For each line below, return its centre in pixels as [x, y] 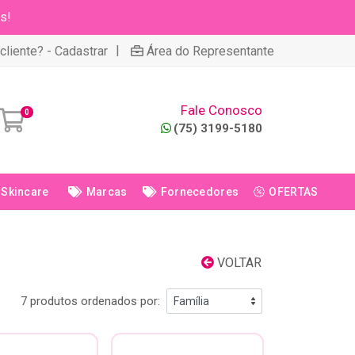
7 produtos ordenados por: [90, 301]
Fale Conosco [221, 110]
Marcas [107, 192]
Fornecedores [200, 192]
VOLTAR [238, 263]
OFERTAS [294, 192]
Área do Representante [210, 51]
